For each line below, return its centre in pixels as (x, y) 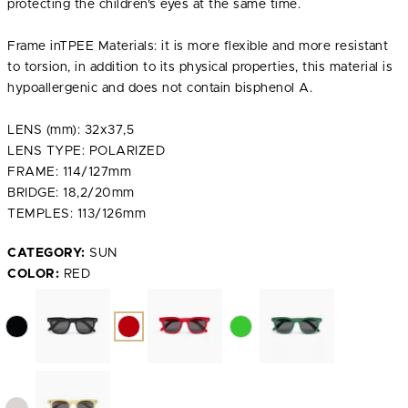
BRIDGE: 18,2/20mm (71, 193)
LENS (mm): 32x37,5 (71, 130)
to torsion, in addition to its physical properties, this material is (200, 67)
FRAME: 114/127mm (69, 172)
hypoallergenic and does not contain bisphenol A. (160, 88)
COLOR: (33, 274)
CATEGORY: (46, 253)
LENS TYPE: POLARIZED (86, 151)
